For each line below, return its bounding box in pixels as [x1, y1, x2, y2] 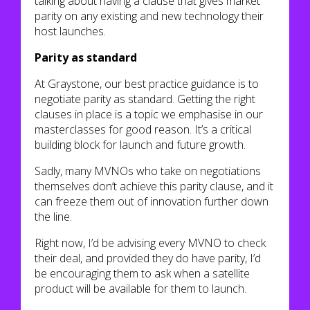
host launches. [35, 24, 106, 39]
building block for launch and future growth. [35, 137, 246, 152]
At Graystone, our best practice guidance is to [35, 76, 259, 91]
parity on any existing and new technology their [35, 8, 264, 24]
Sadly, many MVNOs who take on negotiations [35, 163, 261, 179]
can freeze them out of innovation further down [35, 194, 268, 209]
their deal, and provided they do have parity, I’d [35, 250, 261, 266]
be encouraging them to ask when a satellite [35, 266, 250, 281]
